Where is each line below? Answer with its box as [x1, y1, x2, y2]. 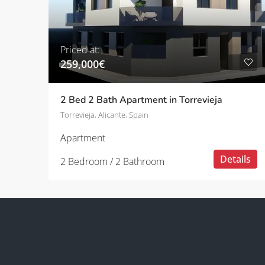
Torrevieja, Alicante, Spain [60, 109, 148, 120]
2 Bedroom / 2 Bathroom [60, 155, 164, 168]
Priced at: [60, 43, 100, 56]
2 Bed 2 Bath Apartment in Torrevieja [60, 93, 222, 106]
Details [220, 153, 251, 166]
